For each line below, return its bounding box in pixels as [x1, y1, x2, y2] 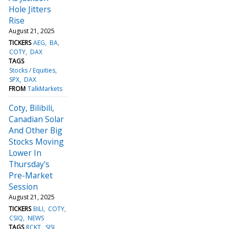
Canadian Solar [9, 113, 64, 125]
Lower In [9, 147, 41, 158]
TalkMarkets [28, 84, 63, 93]
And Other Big [9, 124, 62, 136]
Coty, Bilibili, [9, 102, 54, 113]
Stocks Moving [9, 135, 64, 147]
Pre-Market [9, 169, 53, 181]
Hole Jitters [9, 3, 51, 15]
